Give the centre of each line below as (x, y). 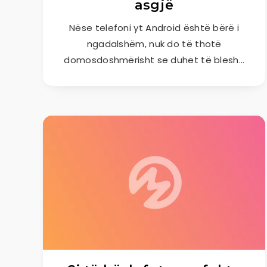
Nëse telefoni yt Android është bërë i (154, 28)
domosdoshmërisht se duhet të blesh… (154, 60)
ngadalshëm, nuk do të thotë (154, 44)
